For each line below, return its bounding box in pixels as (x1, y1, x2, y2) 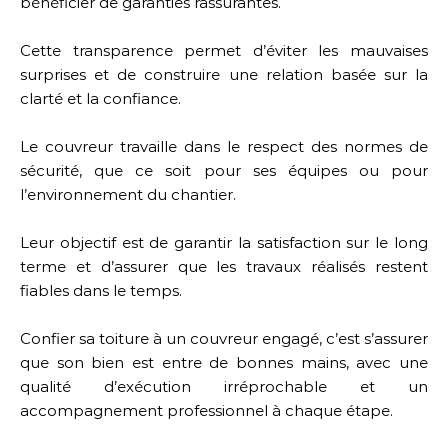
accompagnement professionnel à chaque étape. (20, 401, 393, 420)
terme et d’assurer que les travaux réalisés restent (20, 257, 428, 276)
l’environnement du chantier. (20, 185, 236, 204)
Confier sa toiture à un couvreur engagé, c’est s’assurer (20, 329, 428, 348)
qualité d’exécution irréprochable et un (20, 377, 428, 396)
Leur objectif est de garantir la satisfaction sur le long (20, 233, 428, 252)
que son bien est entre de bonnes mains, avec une (20, 353, 428, 372)
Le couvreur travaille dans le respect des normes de (20, 137, 428, 156)
